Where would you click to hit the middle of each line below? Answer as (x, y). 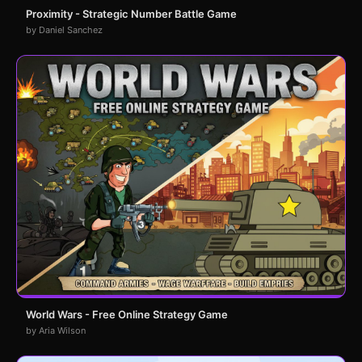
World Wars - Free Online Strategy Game (127, 315)
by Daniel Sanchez (64, 30)
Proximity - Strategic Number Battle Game (131, 14)
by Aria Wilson (56, 331)
